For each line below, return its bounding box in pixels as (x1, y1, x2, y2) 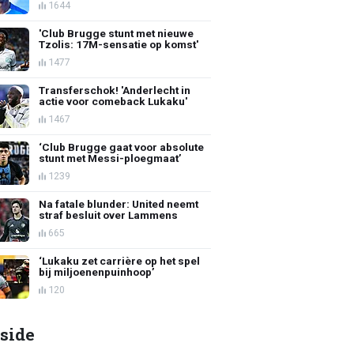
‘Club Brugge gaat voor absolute (39, 140, 205, 153)
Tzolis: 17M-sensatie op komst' (39, 37, 199, 51)
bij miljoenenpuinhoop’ (39, 265, 156, 278)
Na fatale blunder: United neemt (39, 197, 199, 210)
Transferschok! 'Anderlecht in (39, 83, 191, 96)
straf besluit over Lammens (39, 208, 179, 221)
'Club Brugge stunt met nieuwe (39, 26, 194, 40)
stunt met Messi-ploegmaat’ (39, 151, 183, 164)
